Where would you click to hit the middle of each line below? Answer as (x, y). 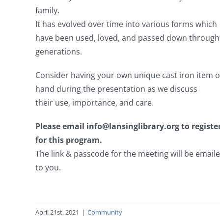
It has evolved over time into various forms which (126, 24)
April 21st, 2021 (57, 212)
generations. (58, 52)
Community (105, 212)
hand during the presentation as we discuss (116, 89)
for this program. (69, 140)
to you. (48, 168)
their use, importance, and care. (94, 103)
